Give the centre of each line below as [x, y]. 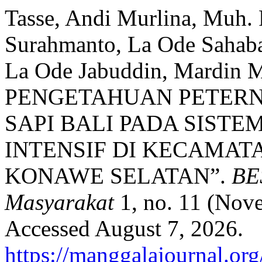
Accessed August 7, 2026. [124, 228]
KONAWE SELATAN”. [118, 176]
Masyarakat [59, 202]
